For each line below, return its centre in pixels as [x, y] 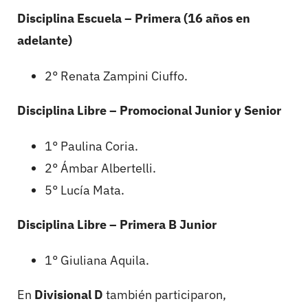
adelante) [45, 41]
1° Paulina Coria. [91, 146]
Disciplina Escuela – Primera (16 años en [134, 19]
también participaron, [165, 295]
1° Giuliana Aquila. [97, 261]
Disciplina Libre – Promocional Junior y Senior [149, 111]
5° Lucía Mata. [85, 190]
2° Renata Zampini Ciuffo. [116, 76]
